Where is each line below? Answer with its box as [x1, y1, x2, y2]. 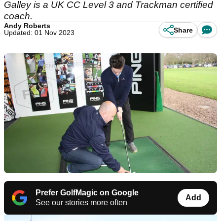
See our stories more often [36, 198, 127, 207]
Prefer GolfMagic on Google [36, 188, 139, 197]
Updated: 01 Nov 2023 [4, 29, 74, 37]
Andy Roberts [4, 22, 50, 30]
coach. [4, 11, 33, 21]
